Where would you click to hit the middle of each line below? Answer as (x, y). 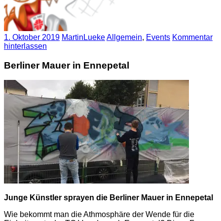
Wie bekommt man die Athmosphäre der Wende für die (99, 215)
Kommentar (192, 37)
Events (158, 37)
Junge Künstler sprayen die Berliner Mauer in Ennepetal (109, 198)
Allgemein (124, 37)
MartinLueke (83, 37)
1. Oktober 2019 (32, 37)
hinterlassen (25, 46)
